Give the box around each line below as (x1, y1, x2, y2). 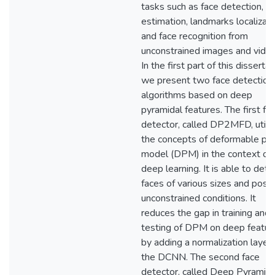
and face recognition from (141, 29, 248, 43)
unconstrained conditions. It (141, 192, 256, 205)
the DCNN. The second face (141, 250, 260, 264)
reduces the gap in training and (141, 206, 270, 220)
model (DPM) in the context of (141, 147, 271, 161)
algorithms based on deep (141, 88, 252, 102)
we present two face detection (141, 74, 273, 87)
